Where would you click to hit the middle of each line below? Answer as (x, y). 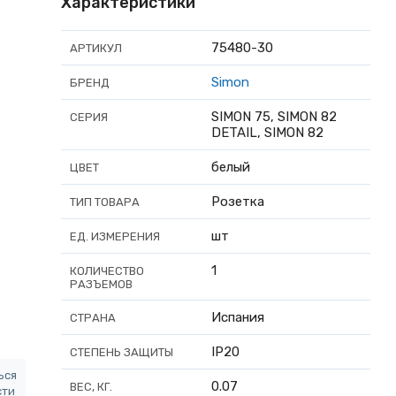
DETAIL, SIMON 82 (267, 132)
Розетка (238, 201)
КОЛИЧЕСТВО (107, 270)
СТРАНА (93, 317)
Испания (238, 317)
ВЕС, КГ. (91, 386)
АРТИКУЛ (96, 48)
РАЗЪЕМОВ (101, 284)
